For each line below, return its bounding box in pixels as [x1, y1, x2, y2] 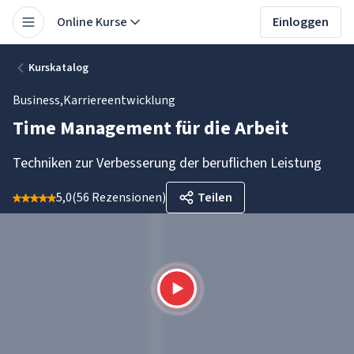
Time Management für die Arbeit [13, 115, 288, 142]
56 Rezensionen [77, 189, 162, 206]
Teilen [198, 189, 232, 206]
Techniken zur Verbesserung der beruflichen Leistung [13, 153, 322, 173]
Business [13, 92, 60, 109]
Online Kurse [57, 13, 127, 31]
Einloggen [273, 13, 329, 31]
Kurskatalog [28, 60, 88, 76]
